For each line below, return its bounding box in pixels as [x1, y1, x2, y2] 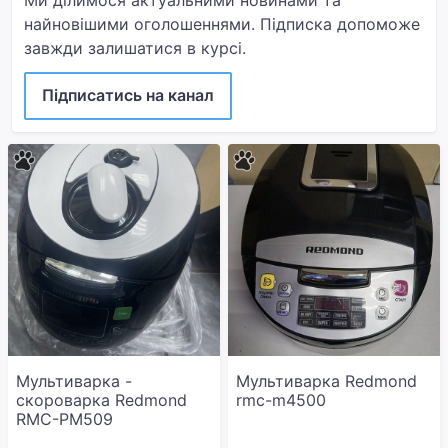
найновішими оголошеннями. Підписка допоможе [24, 14, 420, 34]
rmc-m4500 [236, 390, 326, 410]
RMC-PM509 [16, 409, 113, 429]
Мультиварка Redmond [236, 371, 417, 391]
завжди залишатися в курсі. [24, 38, 246, 58]
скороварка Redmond [16, 390, 187, 410]
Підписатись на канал [42, 85, 214, 105]
